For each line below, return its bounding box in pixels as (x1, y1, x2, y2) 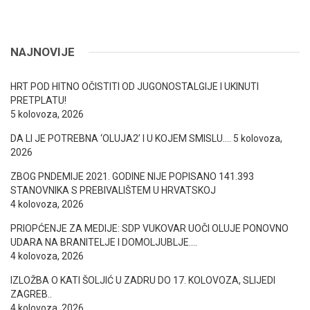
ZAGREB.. (10, 289, 52, 300)
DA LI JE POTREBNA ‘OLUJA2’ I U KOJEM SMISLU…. (10, 133, 231, 145)
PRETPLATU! (10, 95, 66, 107)
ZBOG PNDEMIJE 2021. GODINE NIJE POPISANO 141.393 (10, 171, 254, 183)
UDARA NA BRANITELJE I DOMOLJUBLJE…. (10, 237, 197, 248)
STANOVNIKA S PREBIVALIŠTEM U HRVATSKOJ (10, 185, 216, 197)
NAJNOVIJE (10, 45, 75, 60)
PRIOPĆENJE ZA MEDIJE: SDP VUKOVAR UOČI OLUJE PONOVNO (10, 223, 289, 235)
